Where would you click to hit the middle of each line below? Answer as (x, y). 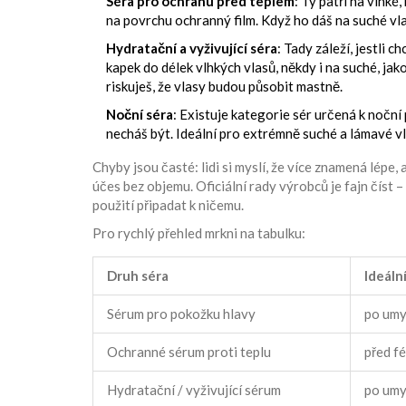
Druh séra (138, 275)
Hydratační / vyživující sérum (194, 389)
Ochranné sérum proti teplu (189, 351)
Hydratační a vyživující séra (192, 48)
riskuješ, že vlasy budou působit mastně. (224, 86)
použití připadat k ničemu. (168, 204)
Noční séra (140, 114)
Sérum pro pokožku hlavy (181, 313)
